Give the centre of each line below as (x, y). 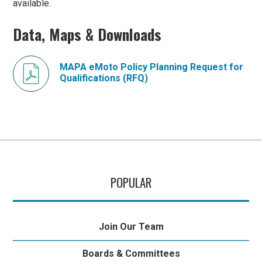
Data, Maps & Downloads (87, 34)
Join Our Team (131, 226)
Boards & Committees (131, 253)
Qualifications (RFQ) (104, 78)
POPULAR (131, 182)
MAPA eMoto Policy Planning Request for (152, 67)
